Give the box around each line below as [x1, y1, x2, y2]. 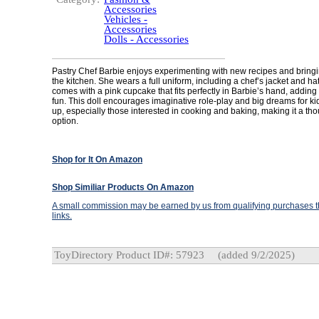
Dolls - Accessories [104, 33, 189, 45]
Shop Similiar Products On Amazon [52, 182, 194, 192]
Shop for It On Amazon [52, 155, 142, 164]
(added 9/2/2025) [215, 249, 295, 261]
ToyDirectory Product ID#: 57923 [54, 249, 204, 261]
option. [52, 116, 78, 126]
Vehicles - [104, 14, 147, 25]
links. [52, 211, 72, 221]
